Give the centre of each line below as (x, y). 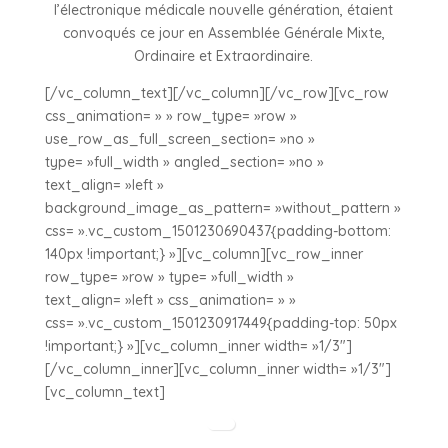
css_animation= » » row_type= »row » (170, 116)
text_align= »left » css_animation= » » (170, 300)
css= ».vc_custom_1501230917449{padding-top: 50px (220, 323)
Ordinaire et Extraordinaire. (224, 56)
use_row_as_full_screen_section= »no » (179, 139)
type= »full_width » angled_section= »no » (184, 162)
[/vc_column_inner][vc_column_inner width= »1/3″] (217, 369)
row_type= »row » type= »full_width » (169, 277)
